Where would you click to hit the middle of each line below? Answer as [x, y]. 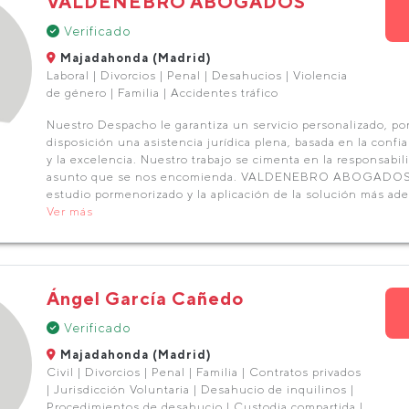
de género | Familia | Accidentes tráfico [162, 93]
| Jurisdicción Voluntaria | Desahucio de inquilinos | [200, 389]
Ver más [69, 211]
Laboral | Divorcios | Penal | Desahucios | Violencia [197, 75]
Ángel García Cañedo [145, 298]
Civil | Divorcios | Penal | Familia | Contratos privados [204, 372]
